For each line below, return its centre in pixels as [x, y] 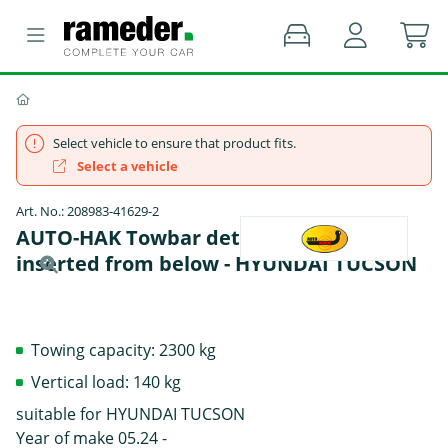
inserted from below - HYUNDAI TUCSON [216, 263]
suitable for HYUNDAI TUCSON [130, 413]
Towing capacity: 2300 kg [123, 349]
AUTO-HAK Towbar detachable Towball [208, 237]
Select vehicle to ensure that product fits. [174, 143]
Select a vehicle [126, 166]
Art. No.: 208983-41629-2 [87, 211]
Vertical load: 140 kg [106, 381]
